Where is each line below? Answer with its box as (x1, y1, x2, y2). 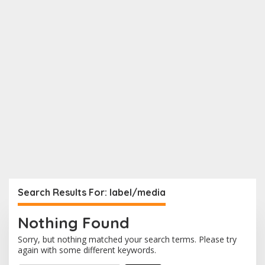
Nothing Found (18, 213, 130, 233)
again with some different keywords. (18, 244, 156, 256)
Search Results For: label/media (18, 186, 166, 199)
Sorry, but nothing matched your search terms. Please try (18, 234, 237, 245)
